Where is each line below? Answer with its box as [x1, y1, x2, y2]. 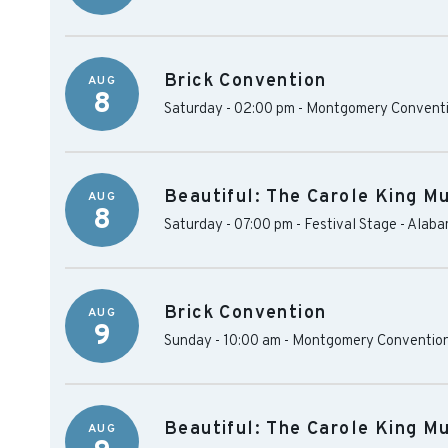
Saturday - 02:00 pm [164, 100, 295, 119]
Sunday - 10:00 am [164, 332, 281, 351]
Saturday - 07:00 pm [164, 216, 293, 235]
